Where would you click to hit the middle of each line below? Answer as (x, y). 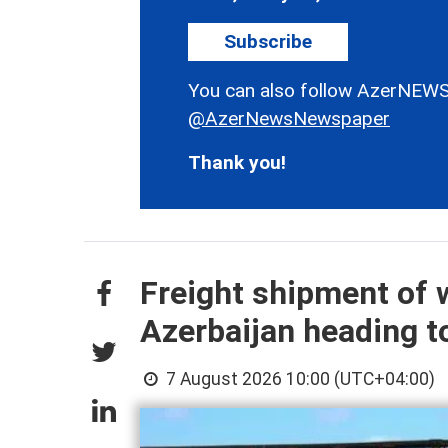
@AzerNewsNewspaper (289, 118)
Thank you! (237, 162)
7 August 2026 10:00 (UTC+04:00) (299, 378)
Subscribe (268, 41)
